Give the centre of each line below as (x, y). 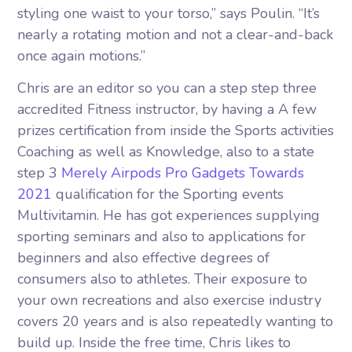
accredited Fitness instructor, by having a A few (167, 109)
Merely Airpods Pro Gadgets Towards (183, 173)
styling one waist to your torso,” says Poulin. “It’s (169, 13)
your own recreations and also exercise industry (170, 300)
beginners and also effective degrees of (144, 258)
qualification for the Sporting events (168, 194)
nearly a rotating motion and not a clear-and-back (176, 35)
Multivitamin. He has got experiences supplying (169, 215)
